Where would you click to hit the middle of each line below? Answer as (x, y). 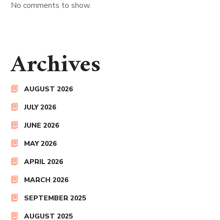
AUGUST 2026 (49, 89)
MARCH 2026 (46, 180)
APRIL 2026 (44, 162)
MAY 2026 (41, 143)
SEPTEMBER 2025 (55, 198)
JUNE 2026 (42, 125)
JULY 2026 (40, 107)
